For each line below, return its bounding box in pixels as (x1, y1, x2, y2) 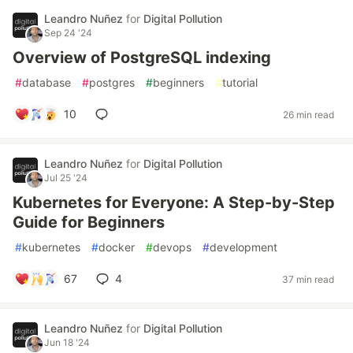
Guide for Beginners (13, 213, 165, 232)
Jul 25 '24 (44, 172, 87, 184)
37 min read (282, 273, 334, 285)
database (22, 76, 71, 89)
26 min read (283, 108, 334, 121)
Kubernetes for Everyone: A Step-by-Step (13, 193, 335, 212)
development (210, 240, 277, 254)
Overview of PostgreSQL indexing (13, 48, 271, 67)
